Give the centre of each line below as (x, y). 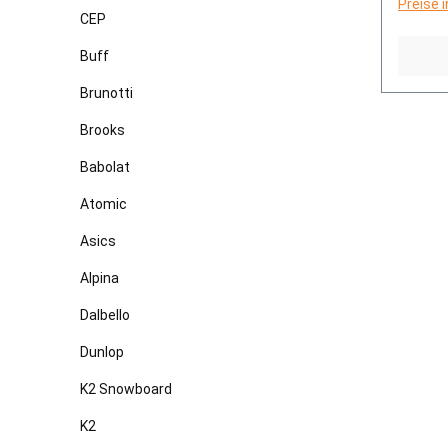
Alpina (99, 277)
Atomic (103, 203)
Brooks (102, 129)
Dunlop (102, 351)
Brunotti (106, 92)
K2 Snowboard (126, 388)
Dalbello (105, 314)
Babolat (105, 166)
